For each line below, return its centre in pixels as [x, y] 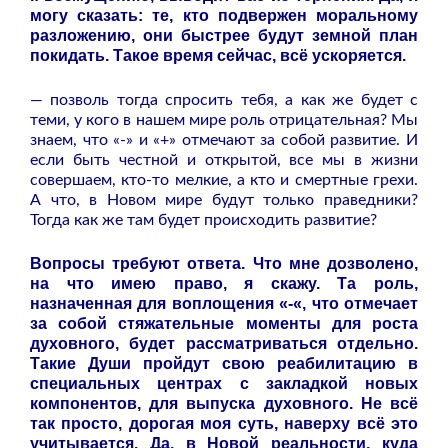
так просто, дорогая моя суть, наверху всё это [224, 423]
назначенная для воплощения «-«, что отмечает [224, 303]
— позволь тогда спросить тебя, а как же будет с [224, 99]
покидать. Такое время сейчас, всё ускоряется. [218, 55]
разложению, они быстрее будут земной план [224, 35]
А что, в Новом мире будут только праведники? [224, 199]
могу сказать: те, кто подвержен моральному [224, 15]
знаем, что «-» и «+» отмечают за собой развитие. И [224, 139]
